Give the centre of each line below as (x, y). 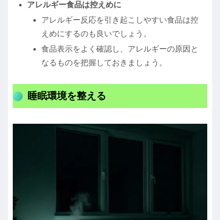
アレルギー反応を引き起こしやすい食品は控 (120, 20)
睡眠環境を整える (67, 96)
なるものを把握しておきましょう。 (104, 62)
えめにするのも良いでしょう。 (96, 33)
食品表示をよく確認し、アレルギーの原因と (120, 49)
